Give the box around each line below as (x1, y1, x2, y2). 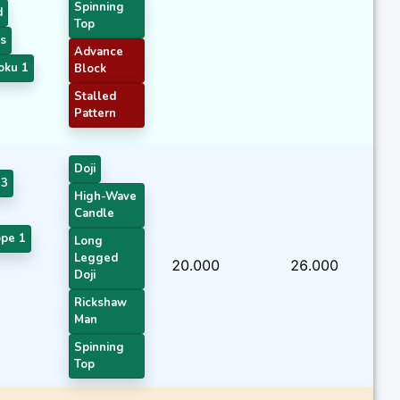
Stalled (74, 87, 116, 104)
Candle (74, 204, 114, 221)
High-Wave (74, 187, 137, 204)
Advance (74, 43, 123, 60)
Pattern (74, 104, 116, 121)
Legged (74, 249, 118, 266)
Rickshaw (74, 294, 127, 311)
